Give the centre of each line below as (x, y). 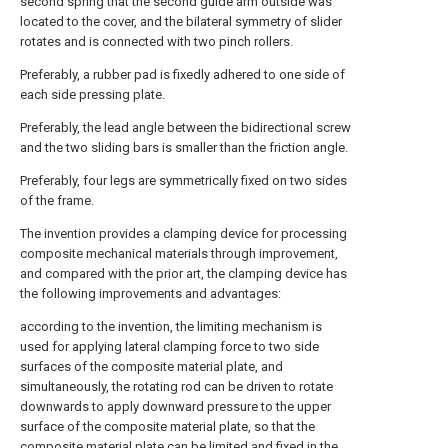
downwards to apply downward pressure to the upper (175, 406)
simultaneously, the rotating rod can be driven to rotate (176, 386)
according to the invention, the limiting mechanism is (171, 326)
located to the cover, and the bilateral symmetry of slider (181, 21)
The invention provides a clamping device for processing (183, 233)
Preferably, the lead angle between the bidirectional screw (185, 127)
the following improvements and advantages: (150, 293)
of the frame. (57, 200)
